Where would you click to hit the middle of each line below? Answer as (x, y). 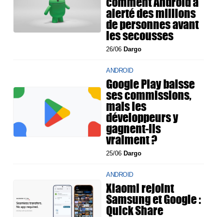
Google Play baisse (151, 84)
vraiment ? (132, 139)
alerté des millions (151, 13)
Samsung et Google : (154, 199)
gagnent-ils (134, 128)
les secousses (140, 35)
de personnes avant (153, 24)
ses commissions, (149, 95)
